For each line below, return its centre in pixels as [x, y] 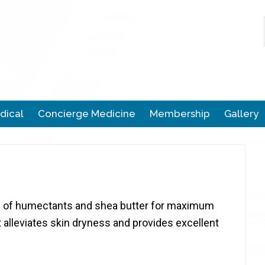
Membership [180, 114]
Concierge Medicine [86, 114]
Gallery [241, 114]
